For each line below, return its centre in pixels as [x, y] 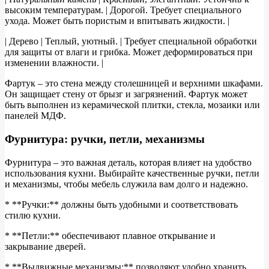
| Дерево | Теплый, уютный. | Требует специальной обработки [131, 41]
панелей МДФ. [35, 116]
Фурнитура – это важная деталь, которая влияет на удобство [128, 162]
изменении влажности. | [54, 63]
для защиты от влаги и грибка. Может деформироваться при [129, 52]
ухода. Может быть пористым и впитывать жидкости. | [117, 21]
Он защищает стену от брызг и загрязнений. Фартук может [126, 94]
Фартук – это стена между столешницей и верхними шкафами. [134, 83]
